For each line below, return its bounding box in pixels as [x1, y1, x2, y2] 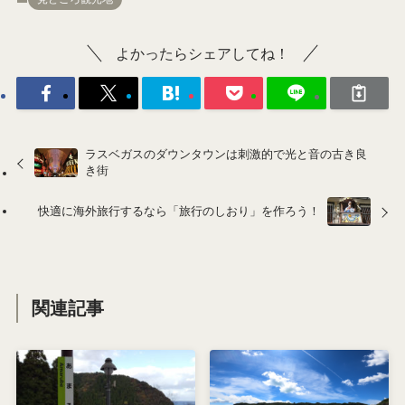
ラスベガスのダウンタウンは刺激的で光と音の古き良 [85, 147, 368, 162]
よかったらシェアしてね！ [116, 45, 289, 62]
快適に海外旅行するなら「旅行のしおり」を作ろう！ [37, 204, 320, 219]
